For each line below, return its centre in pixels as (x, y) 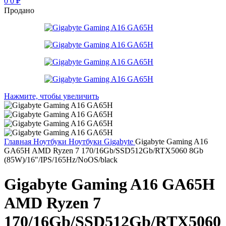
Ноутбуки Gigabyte (102, 141)
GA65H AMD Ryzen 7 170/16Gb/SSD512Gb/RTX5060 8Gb (104, 150)
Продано (19, 10)
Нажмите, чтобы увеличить (51, 96)
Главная (19, 141)
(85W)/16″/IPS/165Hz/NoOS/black (61, 159)
